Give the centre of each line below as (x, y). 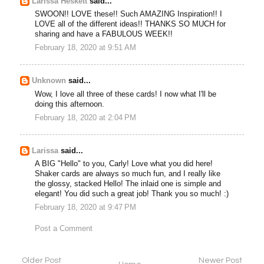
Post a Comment (64, 229)
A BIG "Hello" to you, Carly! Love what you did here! (124, 164)
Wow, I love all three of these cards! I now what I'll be (126, 94)
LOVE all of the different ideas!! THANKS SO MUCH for (131, 24)
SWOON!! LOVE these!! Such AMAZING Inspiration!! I (129, 14)
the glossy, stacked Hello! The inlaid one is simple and (128, 184)
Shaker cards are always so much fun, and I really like (128, 174)
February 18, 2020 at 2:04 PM (86, 118)
